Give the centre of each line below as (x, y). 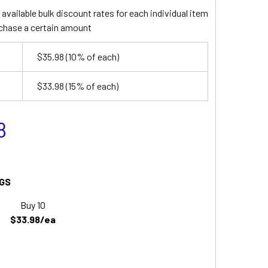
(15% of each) (91, 86)
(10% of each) (91, 56)
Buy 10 (33, 205)
